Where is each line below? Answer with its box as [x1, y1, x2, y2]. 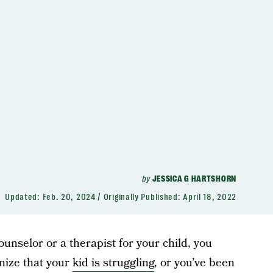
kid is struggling [72, 255, 154, 271]
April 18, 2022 [183, 192, 236, 202]
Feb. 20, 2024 [42, 192, 96, 202]
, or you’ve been [154, 255, 235, 271]
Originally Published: [103, 192, 183, 202]
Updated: [5, 192, 43, 202]
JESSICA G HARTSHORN [152, 174, 236, 183]
